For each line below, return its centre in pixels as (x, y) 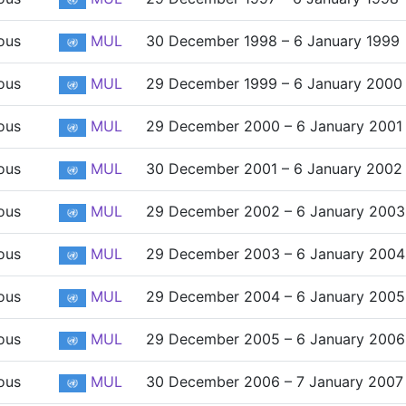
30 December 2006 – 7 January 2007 (275, 382)
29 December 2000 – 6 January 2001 (274, 126)
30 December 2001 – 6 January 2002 (274, 169)
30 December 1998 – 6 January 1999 (273, 41)
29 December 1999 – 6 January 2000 (274, 83)
